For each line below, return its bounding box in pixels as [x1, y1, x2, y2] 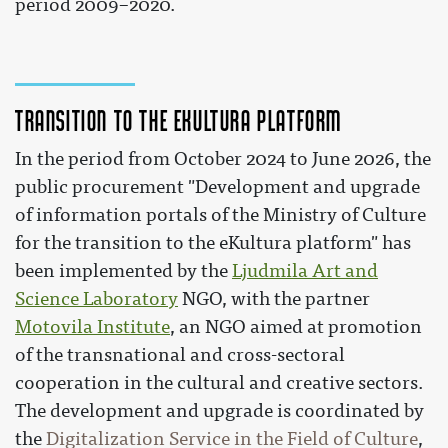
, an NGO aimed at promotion [170, 316, 422, 338]
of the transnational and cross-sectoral [15, 344, 345, 366]
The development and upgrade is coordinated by [15, 400, 424, 422]
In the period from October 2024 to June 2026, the [15, 148, 431, 170]
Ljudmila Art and [232, 260, 378, 282]
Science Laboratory [15, 288, 178, 310]
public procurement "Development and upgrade [15, 176, 420, 198]
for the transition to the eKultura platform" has [15, 232, 411, 254]
